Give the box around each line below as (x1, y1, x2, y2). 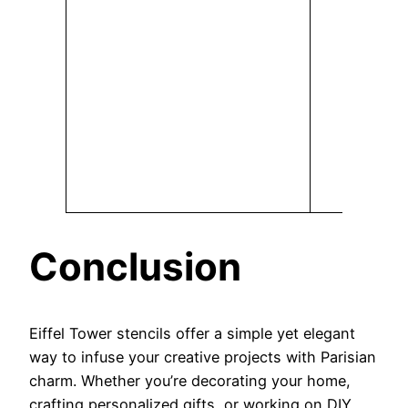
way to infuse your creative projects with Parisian (29, 348, 376, 367)
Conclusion (29, 243, 241, 291)
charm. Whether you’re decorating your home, (29, 372, 351, 391)
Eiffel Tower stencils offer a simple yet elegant (29, 324, 355, 343)
